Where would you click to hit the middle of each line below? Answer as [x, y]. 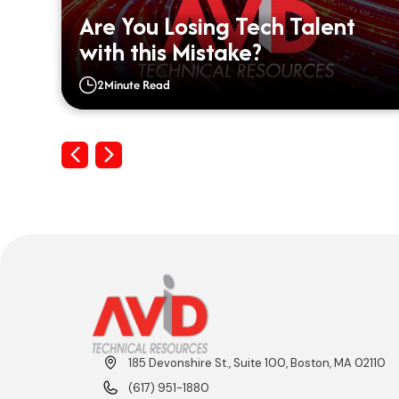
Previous [104, 154]
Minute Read [138, 85]
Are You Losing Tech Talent [218, 26]
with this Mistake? [171, 52]
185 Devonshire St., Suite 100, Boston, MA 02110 [257, 363]
